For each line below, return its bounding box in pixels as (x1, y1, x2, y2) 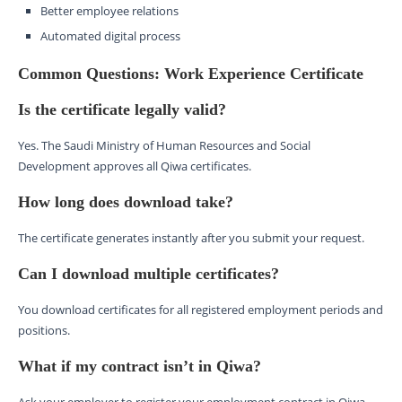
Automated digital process (40, 28, 180, 45)
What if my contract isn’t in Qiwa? (18, 357, 261, 376)
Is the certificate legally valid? (18, 100, 226, 119)
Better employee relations (40, 3, 179, 20)
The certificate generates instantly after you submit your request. (18, 230, 364, 247)
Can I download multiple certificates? (18, 265, 279, 284)
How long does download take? (18, 193, 233, 212)
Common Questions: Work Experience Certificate (18, 65, 363, 83)
